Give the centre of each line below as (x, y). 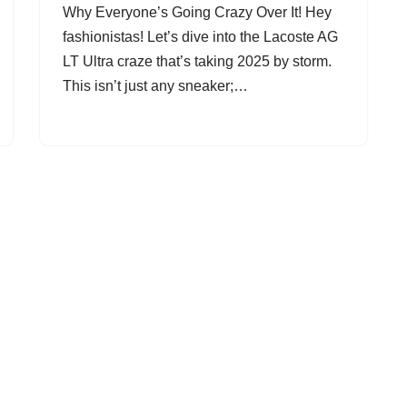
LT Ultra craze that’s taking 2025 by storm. (197, 61)
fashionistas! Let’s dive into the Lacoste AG (200, 37)
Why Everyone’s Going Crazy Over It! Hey (197, 12)
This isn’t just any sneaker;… (157, 86)
